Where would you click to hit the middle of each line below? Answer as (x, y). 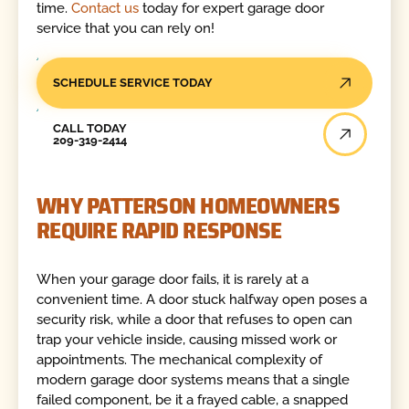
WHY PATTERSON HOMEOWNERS (188, 206)
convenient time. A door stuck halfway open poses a (202, 299)
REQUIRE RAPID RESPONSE (159, 231)
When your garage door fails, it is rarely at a (173, 279)
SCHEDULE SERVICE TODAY (132, 83)
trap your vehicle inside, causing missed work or (187, 339)
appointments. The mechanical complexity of (180, 359)
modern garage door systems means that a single (194, 379)
